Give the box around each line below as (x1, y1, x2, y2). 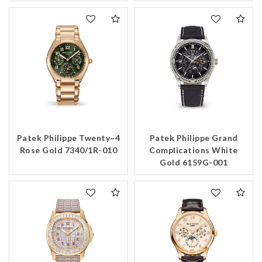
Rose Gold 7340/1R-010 (19, 145, 118, 156)
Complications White (149, 145, 238, 156)
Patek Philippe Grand (149, 133, 238, 143)
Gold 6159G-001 (160, 157, 227, 168)
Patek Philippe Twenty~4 (16, 133, 120, 143)
